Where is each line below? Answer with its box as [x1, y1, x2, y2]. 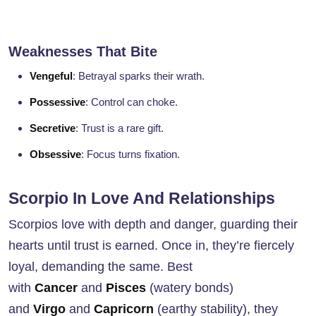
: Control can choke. [85, 96, 178, 109]
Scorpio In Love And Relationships [8, 189, 275, 208]
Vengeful [30, 70, 73, 83]
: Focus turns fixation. [81, 148, 180, 161]
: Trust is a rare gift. [75, 122, 164, 135]
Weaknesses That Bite [8, 44, 157, 60]
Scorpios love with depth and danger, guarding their [8, 217, 298, 232]
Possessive [30, 96, 85, 109]
